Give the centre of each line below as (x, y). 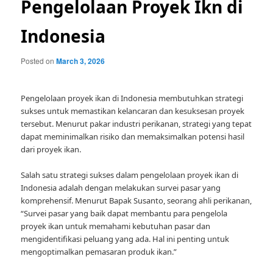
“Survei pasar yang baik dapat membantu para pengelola (124, 214)
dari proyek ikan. (51, 150)
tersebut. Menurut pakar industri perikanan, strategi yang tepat (136, 124)
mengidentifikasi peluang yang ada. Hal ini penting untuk (125, 239)
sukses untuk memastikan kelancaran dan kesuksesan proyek (133, 111)
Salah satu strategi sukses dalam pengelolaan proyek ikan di (130, 175)
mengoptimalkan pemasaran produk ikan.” (99, 252)
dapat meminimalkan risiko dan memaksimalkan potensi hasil (133, 137)
